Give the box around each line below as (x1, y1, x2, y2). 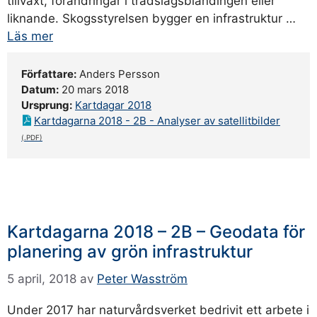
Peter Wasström (97, 271, 188, 286)
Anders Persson (76, 67, 160, 81)
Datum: (21, 83, 59, 96)
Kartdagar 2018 (75, 98, 151, 112)
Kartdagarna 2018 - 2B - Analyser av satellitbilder (34, 114, 280, 127)
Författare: (21, 67, 76, 81)
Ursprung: (21, 98, 72, 112)
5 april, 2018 (7, 271, 76, 286)
